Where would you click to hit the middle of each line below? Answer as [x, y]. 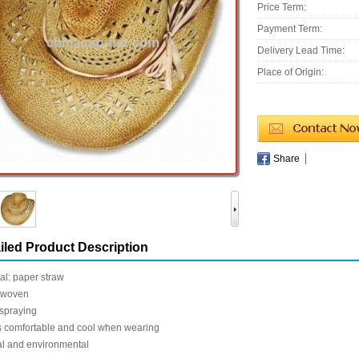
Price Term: [282, 7]
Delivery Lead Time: [301, 50]
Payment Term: [290, 29]
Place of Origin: [290, 72]
